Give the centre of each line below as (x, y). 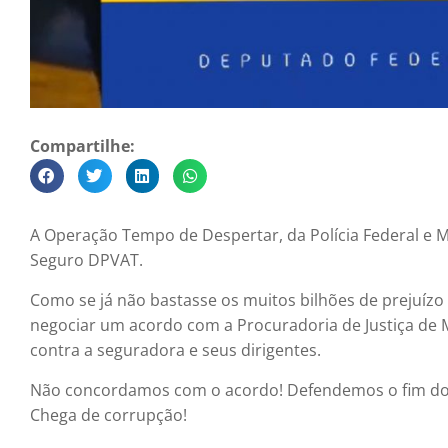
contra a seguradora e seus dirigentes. (175, 350)
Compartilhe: (82, 146)
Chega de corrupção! (108, 415)
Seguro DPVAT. (86, 260)
